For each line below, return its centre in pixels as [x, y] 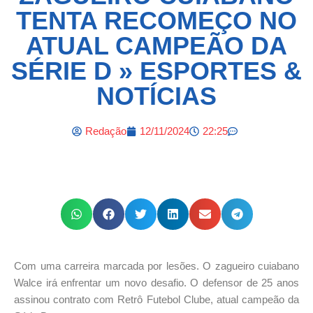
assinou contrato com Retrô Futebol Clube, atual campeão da [156, 299]
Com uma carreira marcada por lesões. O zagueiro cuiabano [156, 265]
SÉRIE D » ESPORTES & [156, 71]
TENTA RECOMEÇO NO [156, 20]
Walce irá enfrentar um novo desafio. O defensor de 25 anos [156, 282]
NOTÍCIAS [156, 96]
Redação [106, 131]
